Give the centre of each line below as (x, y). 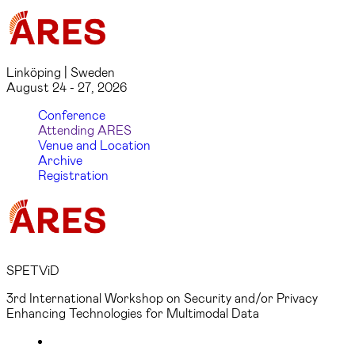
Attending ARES (85, 130)
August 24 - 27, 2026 (67, 87)
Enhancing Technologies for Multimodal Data (133, 313)
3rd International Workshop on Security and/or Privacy (162, 298)
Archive (60, 160)
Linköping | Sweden (61, 72)
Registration (73, 175)
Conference (72, 115)
